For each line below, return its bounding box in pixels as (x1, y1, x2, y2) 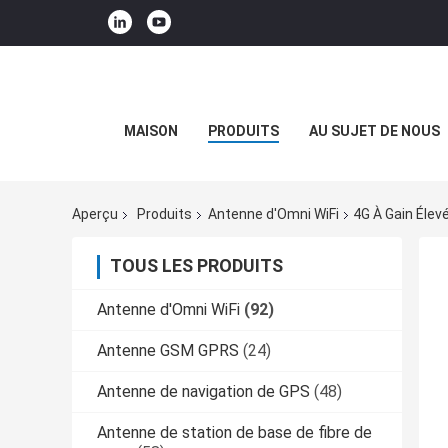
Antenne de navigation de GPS (97, 382, 310, 402)
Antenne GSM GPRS (97, 341, 239, 361)
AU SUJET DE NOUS (309, 123, 440, 139)
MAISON (124, 123, 178, 139)
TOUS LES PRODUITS (110, 255, 283, 277)
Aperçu (72, 206, 118, 223)
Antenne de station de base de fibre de (97, 423, 372, 443)
